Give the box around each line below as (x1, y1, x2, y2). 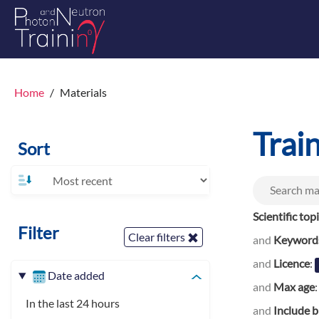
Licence (273, 256, 310, 270)
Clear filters (128, 230, 187, 244)
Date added (47, 268, 105, 282)
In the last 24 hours (26, 296, 120, 310)
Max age (273, 279, 315, 293)
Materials (60, 85, 107, 99)
